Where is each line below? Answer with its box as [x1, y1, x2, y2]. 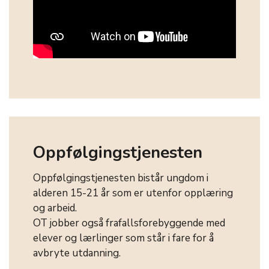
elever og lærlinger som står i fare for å [33, 231, 214, 246]
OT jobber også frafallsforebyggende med [33, 216, 225, 231]
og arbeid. [33, 201, 79, 216]
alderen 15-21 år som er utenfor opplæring [33, 186, 233, 201]
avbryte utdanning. [33, 246, 121, 261]
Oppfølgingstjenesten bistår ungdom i [33, 171, 208, 186]
